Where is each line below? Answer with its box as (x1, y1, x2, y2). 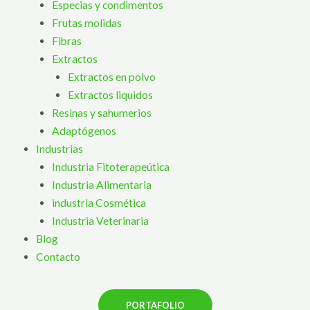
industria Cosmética (51, 197, 146, 210)
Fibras (51, 35, 82, 48)
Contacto (35, 250, 80, 264)
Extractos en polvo (68, 71, 156, 84)
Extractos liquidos (68, 89, 153, 102)
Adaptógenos (51, 125, 116, 138)
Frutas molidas (51, 17, 122, 30)
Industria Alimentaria (51, 179, 152, 192)
